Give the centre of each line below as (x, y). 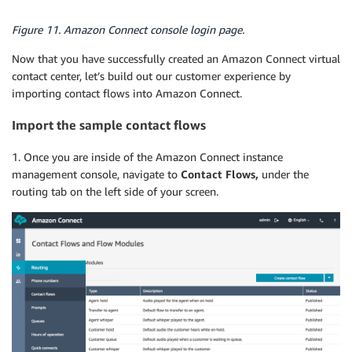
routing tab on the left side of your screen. (115, 191)
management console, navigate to (96, 174)
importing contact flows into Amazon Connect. (127, 93)
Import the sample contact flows (109, 125)
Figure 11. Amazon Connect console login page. (128, 29)
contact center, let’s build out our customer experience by (151, 75)
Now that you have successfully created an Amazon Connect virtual (176, 58)
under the (284, 174)
